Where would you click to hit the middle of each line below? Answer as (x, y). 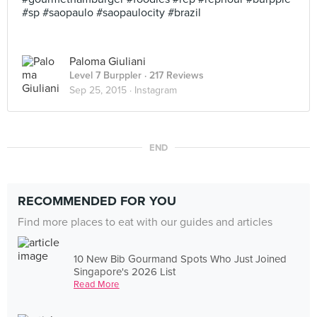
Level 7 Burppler (105, 75)
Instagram (156, 90)
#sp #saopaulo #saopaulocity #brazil (111, 13)
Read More (97, 284)
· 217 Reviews (173, 75)
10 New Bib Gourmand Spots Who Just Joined (180, 259)
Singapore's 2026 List (125, 271)
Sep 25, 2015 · (102, 90)
